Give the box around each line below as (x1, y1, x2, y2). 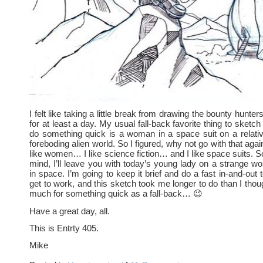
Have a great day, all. (29, 206, 110, 216)
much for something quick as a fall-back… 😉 (29, 188, 203, 198)
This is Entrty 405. (29, 223, 99, 233)
